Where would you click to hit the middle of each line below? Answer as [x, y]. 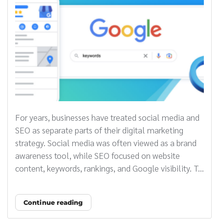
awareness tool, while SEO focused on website [98, 155]
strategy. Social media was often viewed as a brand [106, 143]
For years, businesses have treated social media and [107, 117]
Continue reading [53, 203]
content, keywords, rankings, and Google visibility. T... [109, 168]
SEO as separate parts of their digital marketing [99, 130]
